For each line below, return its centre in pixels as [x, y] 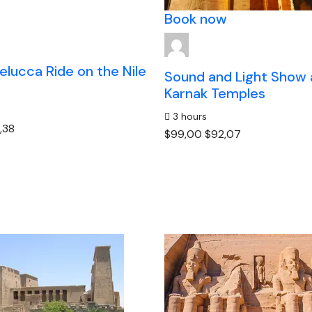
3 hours [188, 116]
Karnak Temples [214, 93]
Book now [195, 19]
